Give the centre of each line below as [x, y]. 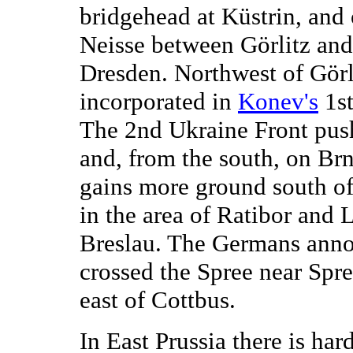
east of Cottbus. [158, 300]
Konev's [278, 102]
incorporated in [159, 102]
